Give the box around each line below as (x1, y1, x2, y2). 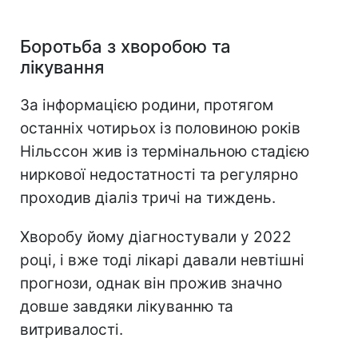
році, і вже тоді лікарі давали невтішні (20, 251, 304, 270)
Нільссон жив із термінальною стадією (20, 142, 309, 161)
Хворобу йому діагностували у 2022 (20, 228, 292, 247)
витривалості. (20, 320, 123, 340)
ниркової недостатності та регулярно (20, 165, 298, 185)
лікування (20, 57, 104, 78)
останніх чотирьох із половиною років (20, 119, 300, 138)
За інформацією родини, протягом (20, 96, 273, 115)
